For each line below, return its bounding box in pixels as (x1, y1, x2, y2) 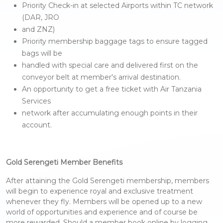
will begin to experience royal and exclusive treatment (6, 187, 193, 196)
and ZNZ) (22, 25, 55, 34)
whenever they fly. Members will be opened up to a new (6, 197, 202, 207)
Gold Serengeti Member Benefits (6, 158, 122, 167)
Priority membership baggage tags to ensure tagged (22, 37, 208, 46)
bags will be (22, 49, 62, 58)
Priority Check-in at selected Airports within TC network (22, 1, 213, 10)
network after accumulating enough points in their (22, 109, 198, 118)
